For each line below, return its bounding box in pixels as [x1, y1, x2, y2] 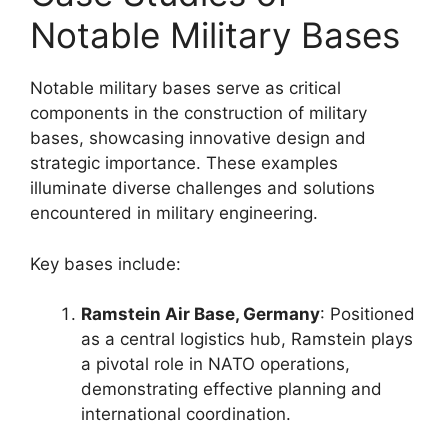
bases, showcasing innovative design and [30, 128, 366, 148]
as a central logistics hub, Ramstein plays [81, 329, 413, 349]
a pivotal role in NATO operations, [81, 354, 350, 374]
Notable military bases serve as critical [30, 78, 341, 98]
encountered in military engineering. [30, 203, 318, 223]
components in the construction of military [30, 103, 367, 123]
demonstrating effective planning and [81, 379, 382, 399]
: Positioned [320, 304, 415, 324]
